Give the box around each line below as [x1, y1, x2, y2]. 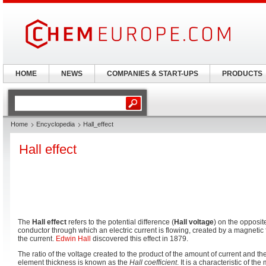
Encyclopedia [36, 121, 75, 128]
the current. [18, 235, 56, 243]
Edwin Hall [56, 235, 91, 243]
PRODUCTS [221, 69, 262, 78]
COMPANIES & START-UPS [106, 69, 198, 78]
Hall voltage [174, 218, 214, 226]
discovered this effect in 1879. [91, 235, 188, 243]
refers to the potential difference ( [66, 218, 174, 226]
